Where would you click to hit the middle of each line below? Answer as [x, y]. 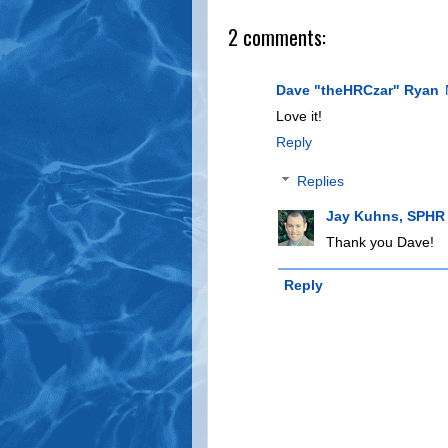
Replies [320, 181]
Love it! [299, 116]
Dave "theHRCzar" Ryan [357, 90]
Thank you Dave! [379, 242]
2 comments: [277, 37]
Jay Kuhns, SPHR [385, 216]
